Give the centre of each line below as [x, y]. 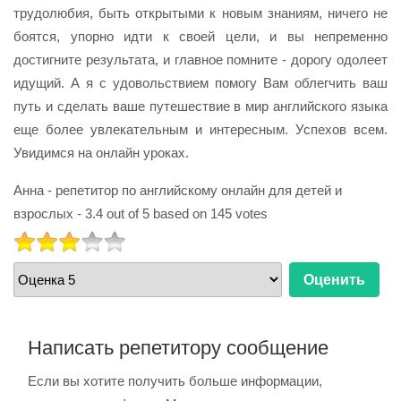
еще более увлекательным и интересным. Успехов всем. [200, 129]
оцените [38, 295]
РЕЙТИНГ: [40, 238]
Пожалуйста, [53, 272]
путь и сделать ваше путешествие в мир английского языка [200, 106]
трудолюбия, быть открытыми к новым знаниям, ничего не [200, 13]
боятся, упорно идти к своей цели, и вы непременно [200, 36]
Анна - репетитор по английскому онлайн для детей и [178, 190]
